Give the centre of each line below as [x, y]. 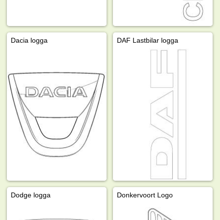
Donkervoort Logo [145, 195]
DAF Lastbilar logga [148, 40]
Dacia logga [29, 40]
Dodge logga [31, 195]
